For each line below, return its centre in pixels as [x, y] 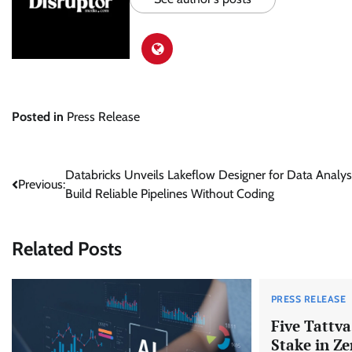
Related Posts [67, 249]
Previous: [42, 185]
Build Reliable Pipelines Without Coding [170, 194]
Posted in [39, 117]
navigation [53, 207]
